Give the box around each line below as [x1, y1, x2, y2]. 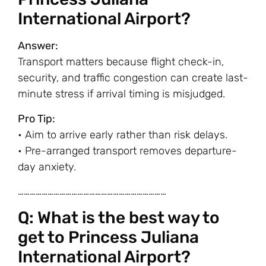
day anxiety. [18, 160, 76, 173]
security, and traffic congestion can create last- [18, 71, 248, 85]
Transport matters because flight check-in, [18, 55, 224, 69]
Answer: [18, 39, 58, 53]
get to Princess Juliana [18, 227, 199, 248]
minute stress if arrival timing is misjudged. [18, 87, 225, 101]
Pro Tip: [18, 112, 55, 125]
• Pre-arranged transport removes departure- [18, 144, 237, 157]
